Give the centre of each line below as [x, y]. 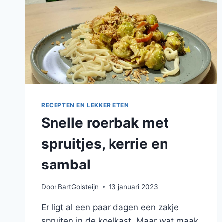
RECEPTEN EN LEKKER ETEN [85, 105]
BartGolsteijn [79, 187]
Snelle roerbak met [105, 123]
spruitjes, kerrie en [105, 144]
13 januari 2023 [134, 187]
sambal [66, 165]
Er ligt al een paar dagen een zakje [110, 207]
